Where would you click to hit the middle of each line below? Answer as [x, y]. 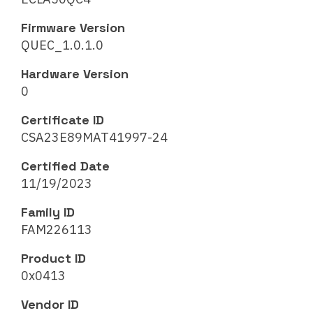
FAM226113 [57, 230]
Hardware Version [75, 74]
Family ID [48, 212]
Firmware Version [73, 28]
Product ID [53, 259]
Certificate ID [63, 120]
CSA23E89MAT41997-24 [94, 138]
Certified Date [65, 166]
